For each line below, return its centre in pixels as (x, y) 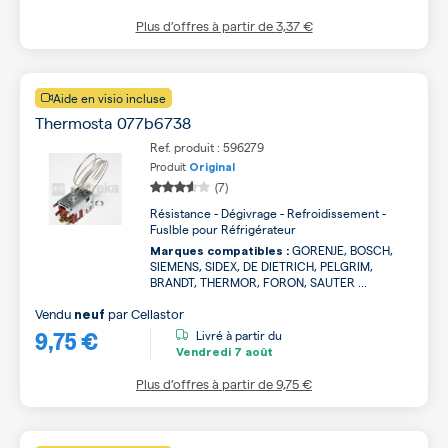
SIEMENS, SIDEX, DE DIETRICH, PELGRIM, (261, 266)
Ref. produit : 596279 (207, 147)
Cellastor (157, 313)
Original (212, 167)
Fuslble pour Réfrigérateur (223, 229)
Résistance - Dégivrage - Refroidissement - (268, 213)
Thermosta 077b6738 (113, 122)
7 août (252, 351)
